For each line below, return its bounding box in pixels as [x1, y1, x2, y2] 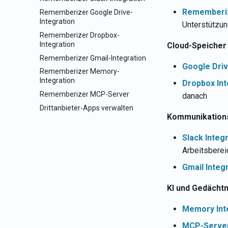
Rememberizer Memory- [40, 67, 120, 76]
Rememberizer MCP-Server [40, 90, 129, 98]
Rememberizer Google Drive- [40, 8, 133, 16]
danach [182, 91, 207, 101]
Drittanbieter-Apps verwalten [40, 103, 133, 112]
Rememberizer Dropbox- [40, 31, 120, 39]
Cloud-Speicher [167, 41, 226, 50]
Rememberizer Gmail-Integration [40, 53, 146, 62]
